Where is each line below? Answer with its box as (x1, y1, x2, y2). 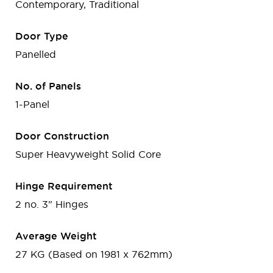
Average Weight (15, 230, 97, 241)
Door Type (15, 30, 68, 41)
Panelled (15, 48, 56, 60)
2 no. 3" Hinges (15, 198, 88, 210)
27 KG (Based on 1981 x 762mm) (15, 248, 172, 260)
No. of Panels (15, 80, 81, 91)
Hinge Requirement (15, 180, 113, 191)
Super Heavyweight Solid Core (15, 148, 161, 160)
